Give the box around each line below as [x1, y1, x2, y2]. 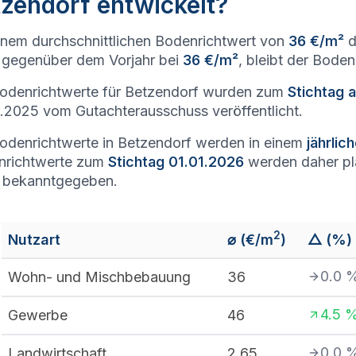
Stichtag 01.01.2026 [108, 153, 244, 170]
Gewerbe [8, 307, 68, 323]
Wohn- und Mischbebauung [8, 269, 191, 285]
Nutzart [8, 231, 60, 248]
